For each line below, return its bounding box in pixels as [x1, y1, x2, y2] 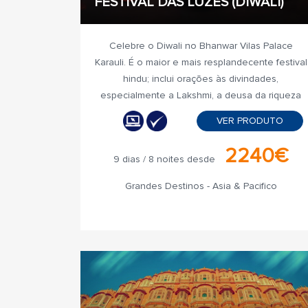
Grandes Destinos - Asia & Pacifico [124, 180, 277, 192]
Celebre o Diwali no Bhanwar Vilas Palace [109, 40, 293, 52]
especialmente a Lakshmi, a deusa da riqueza [100, 89, 301, 101]
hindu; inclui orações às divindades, [123, 73, 278, 85]
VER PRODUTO [216, 115, 283, 126]
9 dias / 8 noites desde [113, 153, 215, 165]
